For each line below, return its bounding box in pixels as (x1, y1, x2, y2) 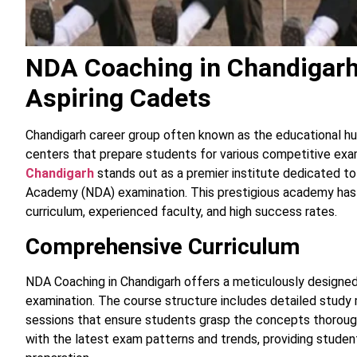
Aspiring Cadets (25, 83, 211, 114)
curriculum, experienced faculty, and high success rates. (25, 204, 337, 220)
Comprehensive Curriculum (25, 233, 300, 260)
